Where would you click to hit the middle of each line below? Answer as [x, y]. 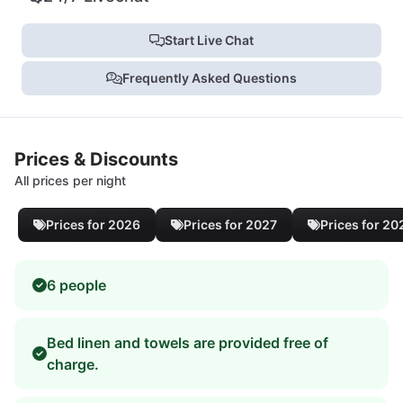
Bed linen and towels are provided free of [188, 342]
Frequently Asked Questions [209, 77]
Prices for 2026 [93, 224]
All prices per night [70, 180]
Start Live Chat [210, 40]
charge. [73, 364]
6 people [76, 285]
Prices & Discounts [96, 159]
